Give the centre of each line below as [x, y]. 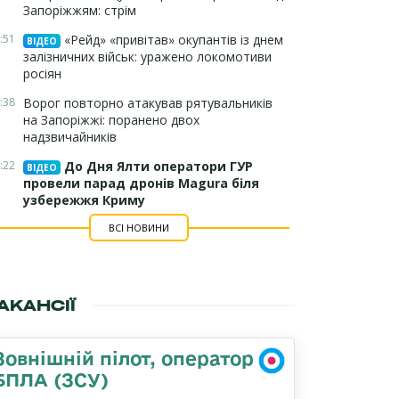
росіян [42, 73]
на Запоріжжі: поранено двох [111, 120]
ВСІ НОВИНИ [138, 228]
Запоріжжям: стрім [80, 10]
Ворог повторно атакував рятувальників [148, 103]
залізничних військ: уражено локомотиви [147, 57]
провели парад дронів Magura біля [141, 183]
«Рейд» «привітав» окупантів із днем [172, 40]
